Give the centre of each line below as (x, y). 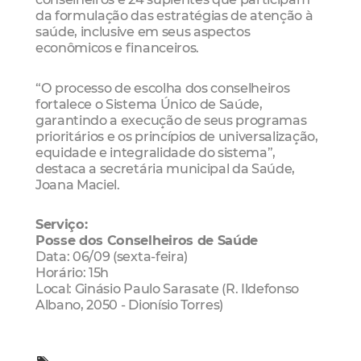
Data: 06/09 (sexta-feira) (112, 257)
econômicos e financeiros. (117, 48)
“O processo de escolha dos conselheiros (163, 87)
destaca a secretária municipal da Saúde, (166, 168)
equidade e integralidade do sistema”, (156, 152)
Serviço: (62, 224)
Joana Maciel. (78, 184)
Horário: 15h (73, 273)
